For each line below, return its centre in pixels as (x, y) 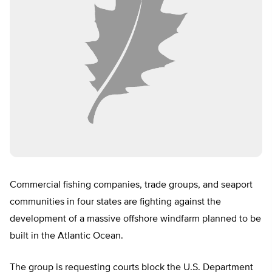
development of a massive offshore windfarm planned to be (135, 219)
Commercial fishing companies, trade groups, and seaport (131, 185)
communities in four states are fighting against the (115, 202)
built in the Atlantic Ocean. (66, 236)
